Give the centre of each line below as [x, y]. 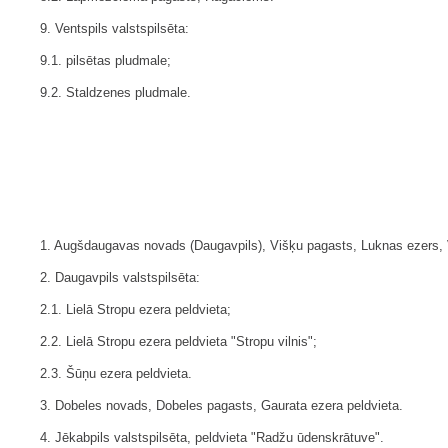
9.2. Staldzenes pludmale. [115, 93]
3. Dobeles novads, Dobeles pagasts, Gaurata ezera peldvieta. [221, 406]
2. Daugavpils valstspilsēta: [120, 278]
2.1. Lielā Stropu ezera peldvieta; [135, 310]
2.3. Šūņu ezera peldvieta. [116, 374]
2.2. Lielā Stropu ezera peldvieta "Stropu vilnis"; [178, 342]
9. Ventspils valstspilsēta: [114, 29]
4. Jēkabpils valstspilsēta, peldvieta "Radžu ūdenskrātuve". [212, 438]
